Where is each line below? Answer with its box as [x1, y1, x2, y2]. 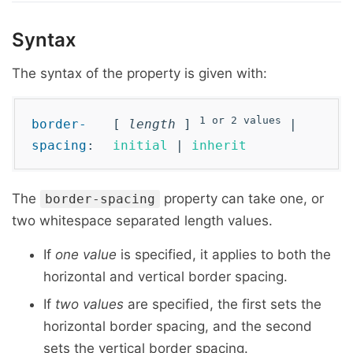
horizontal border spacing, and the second [43, 318, 312, 334]
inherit [191, 138, 247, 154]
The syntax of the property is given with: [12, 65, 267, 81]
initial [113, 138, 168, 154]
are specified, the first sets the [124, 296, 321, 312]
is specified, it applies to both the [117, 247, 331, 262]
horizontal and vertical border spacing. [43, 269, 288, 284]
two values [55, 296, 124, 312]
